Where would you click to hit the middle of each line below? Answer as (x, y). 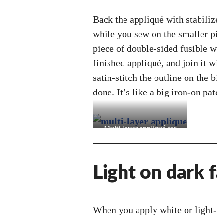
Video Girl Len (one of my (140, 140)
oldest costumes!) (140, 152)
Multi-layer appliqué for (140, 128)
